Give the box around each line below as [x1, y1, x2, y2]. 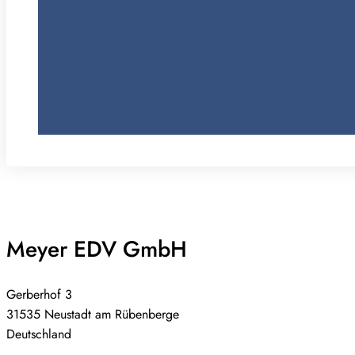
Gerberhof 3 [6, 285, 72, 304]
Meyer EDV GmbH [6, 233, 187, 266]
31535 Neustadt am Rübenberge [6, 305, 179, 324]
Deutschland [6, 325, 71, 344]
